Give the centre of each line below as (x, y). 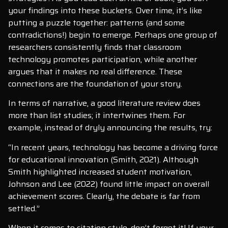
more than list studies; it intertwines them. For (97, 116)
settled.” (24, 208)
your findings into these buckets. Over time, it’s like (105, 10)
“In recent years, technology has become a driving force (113, 147)
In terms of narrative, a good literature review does (104, 103)
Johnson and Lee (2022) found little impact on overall (109, 184)
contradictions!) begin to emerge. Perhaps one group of (113, 35)
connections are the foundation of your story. (95, 83)
